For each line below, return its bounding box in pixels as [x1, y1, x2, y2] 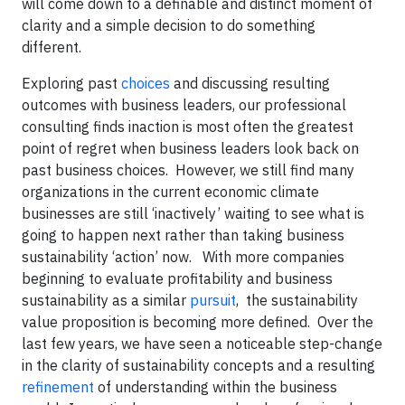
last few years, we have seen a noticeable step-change [22, 334, 382, 353]
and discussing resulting [170, 74, 330, 92]
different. [22, 38, 89, 56]
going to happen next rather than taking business [22, 226, 344, 244]
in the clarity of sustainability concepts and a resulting [22, 356, 375, 374]
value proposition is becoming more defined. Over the [22, 313, 373, 331]
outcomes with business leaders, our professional [22, 96, 346, 114]
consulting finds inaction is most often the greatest [22, 118, 353, 136]
